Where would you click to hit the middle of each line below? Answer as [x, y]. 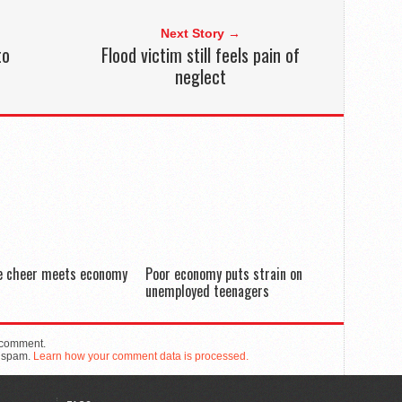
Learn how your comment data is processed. [141, 356]
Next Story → [200, 33]
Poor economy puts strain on [223, 274]
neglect [200, 76]
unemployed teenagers [207, 291]
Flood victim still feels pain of [200, 55]
